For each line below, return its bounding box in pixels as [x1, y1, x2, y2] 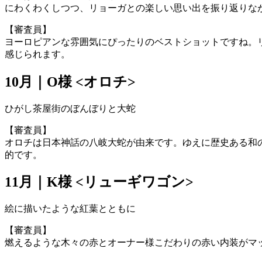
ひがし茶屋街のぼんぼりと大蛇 [5, 103, 136, 113]
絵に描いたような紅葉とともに [5, 204, 136, 214]
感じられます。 [5, 49, 70, 59]
